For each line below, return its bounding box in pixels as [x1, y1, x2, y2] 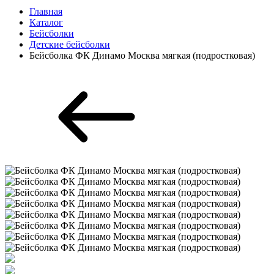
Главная [29, 6, 62, 17]
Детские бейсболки [29, 39, 110, 50]
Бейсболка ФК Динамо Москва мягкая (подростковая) [29, 50, 255, 61]
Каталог [29, 17, 63, 28]
